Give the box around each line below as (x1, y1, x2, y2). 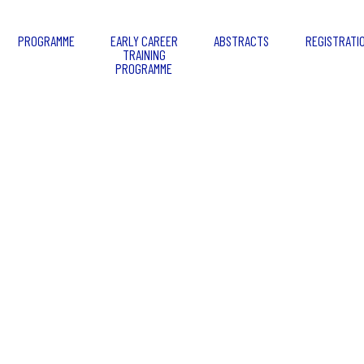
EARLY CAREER (110, 32, 178, 49)
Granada (125, 188, 239, 237)
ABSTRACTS (214, 32, 269, 49)
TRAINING (122, 46, 166, 63)
